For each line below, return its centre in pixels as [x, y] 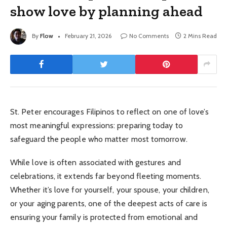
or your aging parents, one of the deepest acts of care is [109, 204]
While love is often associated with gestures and [96, 163]
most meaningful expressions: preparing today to [97, 125]
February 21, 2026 [88, 35]
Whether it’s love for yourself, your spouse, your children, [110, 190]
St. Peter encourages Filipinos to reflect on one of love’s [109, 111]
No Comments [149, 35]
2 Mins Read [200, 35]
